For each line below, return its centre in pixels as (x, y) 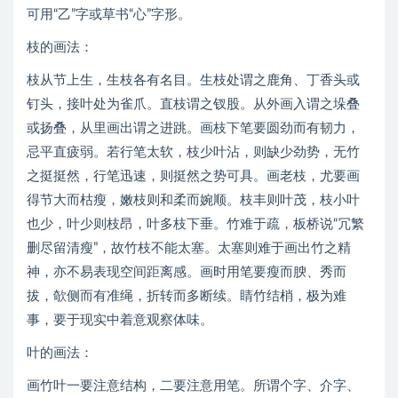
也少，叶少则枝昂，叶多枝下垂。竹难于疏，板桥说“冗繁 (195, 224)
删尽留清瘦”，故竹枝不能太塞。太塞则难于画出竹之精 (189, 248)
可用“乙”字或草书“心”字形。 (109, 15)
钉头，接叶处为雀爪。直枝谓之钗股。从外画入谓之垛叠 (193, 104)
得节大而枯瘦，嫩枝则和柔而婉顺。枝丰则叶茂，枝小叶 (193, 200)
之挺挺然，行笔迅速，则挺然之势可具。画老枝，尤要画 (193, 176)
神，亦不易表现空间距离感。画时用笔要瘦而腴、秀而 (187, 272)
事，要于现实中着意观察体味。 (120, 320)
